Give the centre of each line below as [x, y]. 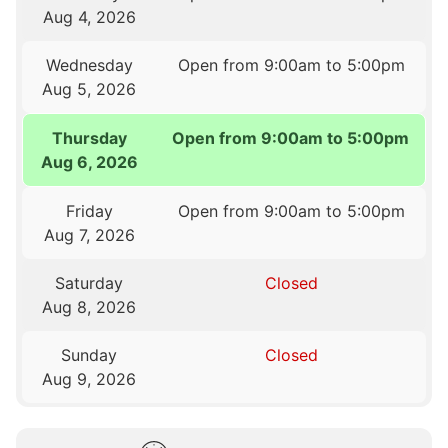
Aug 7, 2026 [89, 234]
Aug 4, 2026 [89, 16]
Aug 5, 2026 [89, 88]
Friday [89, 210]
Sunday [89, 354]
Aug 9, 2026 [89, 378]
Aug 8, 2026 [89, 306]
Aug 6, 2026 [90, 161]
